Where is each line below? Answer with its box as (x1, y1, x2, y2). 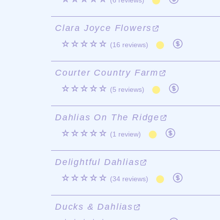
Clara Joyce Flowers (55, 23, 152, 33)
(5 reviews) (110, 85, 144, 93)
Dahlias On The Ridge (55, 112, 160, 122)
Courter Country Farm (55, 68, 159, 78)
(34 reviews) (110, 175, 148, 183)
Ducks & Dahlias (55, 202, 134, 212)
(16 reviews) (110, 41, 148, 49)
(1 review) (110, 130, 141, 138)
